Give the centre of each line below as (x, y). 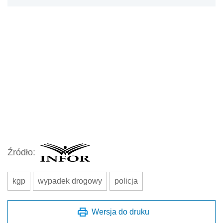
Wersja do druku (120, 212)
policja (126, 181)
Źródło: (21, 153)
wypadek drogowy (70, 181)
